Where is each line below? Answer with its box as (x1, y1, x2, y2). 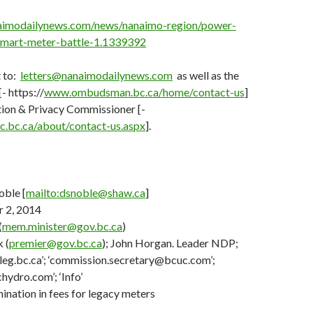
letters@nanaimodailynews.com (20, 68, 173, 82)
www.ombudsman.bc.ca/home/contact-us (44, 85, 245, 99)
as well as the (173, 68, 239, 82)
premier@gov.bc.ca (9, 236, 102, 249)
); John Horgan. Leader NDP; (102, 236, 238, 249)
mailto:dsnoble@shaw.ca (26, 186, 145, 199)
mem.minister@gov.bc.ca (2, 219, 122, 233)
